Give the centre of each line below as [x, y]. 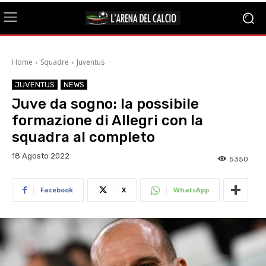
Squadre [55, 62]
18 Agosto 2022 [41, 156]
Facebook [57, 190]
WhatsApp [191, 190]
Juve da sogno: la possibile [105, 104]
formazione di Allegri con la [107, 121]
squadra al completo [83, 137]
